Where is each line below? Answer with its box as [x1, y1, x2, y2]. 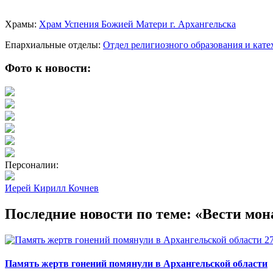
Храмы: [5, 18, 39, 29]
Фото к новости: [5, 62, 91, 75]
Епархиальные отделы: [5, 39, 103, 50]
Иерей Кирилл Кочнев [5, 183, 99, 194]
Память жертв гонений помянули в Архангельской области [5, 258, 268, 269]
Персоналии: [5, 160, 58, 171]
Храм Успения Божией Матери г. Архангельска [39, 18, 236, 29]
